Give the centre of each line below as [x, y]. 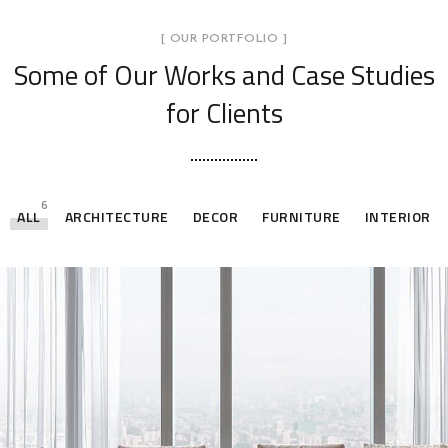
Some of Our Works [124, 74]
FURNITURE [301, 216]
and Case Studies [335, 74]
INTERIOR [397, 216]
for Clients [224, 112]
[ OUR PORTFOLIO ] [224, 39]
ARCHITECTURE [116, 216]
